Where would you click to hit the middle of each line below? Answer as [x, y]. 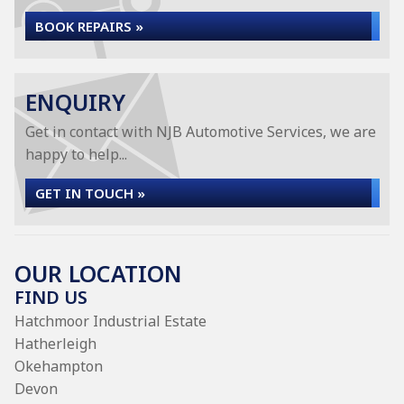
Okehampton [59, 366]
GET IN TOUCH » [90, 193]
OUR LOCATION [98, 273]
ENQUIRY [75, 102]
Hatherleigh [55, 344]
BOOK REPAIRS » [89, 26]
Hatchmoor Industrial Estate [110, 321]
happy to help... [76, 154]
